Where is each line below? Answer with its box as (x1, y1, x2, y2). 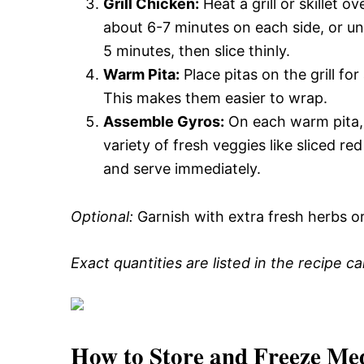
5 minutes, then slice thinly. (103, 42, 290, 59)
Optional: (71, 208, 133, 225)
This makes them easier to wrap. (103, 89, 327, 106)
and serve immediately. (103, 160, 261, 177)
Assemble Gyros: (103, 113, 224, 130)
